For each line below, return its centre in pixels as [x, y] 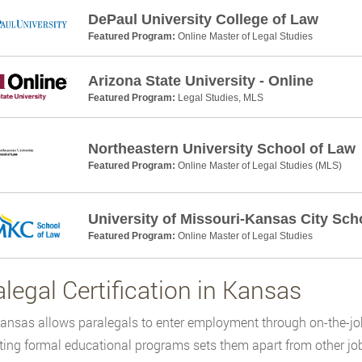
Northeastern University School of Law [221, 149]
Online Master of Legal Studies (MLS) [259, 166]
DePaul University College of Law [203, 19]
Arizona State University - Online [200, 80]
